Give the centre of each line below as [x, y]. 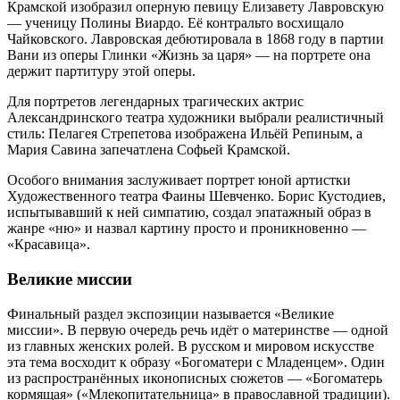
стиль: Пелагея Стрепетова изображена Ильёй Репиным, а [185, 134]
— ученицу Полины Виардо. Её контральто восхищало [175, 23]
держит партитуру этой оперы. [101, 71]
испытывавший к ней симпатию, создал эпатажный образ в [189, 212]
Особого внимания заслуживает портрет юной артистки [179, 180]
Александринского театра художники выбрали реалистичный [196, 118]
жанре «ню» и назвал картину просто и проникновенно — [187, 229]
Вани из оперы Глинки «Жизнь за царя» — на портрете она [189, 55]
